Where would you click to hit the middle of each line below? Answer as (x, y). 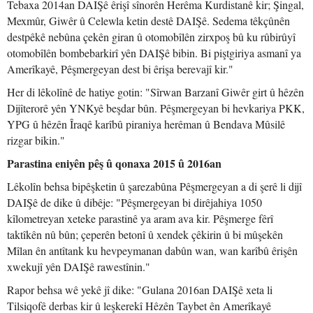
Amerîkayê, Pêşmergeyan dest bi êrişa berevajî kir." (120, 69)
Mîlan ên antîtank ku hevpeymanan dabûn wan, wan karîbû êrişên (152, 250)
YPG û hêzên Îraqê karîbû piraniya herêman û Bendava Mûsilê (146, 124)
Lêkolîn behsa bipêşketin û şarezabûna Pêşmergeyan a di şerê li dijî (154, 186)
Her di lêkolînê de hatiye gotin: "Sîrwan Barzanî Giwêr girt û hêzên (155, 92)
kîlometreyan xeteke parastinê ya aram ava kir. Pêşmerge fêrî (140, 218)
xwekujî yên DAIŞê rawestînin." (79, 267)
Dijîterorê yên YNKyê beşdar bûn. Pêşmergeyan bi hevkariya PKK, (156, 108)
